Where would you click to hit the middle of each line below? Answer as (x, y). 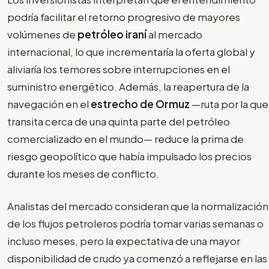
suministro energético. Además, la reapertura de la (128, 86)
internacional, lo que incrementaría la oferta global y (131, 51)
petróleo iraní (112, 34)
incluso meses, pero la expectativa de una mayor (124, 241)
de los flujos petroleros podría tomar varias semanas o (135, 224)
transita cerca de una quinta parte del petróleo (119, 121)
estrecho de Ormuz (140, 104)
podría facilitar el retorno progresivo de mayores (124, 17)
